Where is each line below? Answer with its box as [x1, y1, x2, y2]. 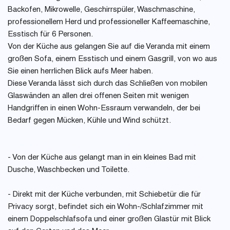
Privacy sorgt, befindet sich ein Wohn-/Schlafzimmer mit [8, 203, 203, 211]
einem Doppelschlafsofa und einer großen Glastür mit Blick [8, 216, 210, 223]
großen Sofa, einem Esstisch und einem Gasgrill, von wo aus [8, 55, 217, 63]
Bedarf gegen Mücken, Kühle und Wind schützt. [8, 117, 171, 125]
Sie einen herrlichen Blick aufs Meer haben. [8, 68, 153, 75]
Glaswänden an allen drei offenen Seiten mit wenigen [8, 92, 189, 100]
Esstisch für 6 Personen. [8, 31, 93, 39]
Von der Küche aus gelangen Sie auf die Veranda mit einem [8, 43, 210, 51]
